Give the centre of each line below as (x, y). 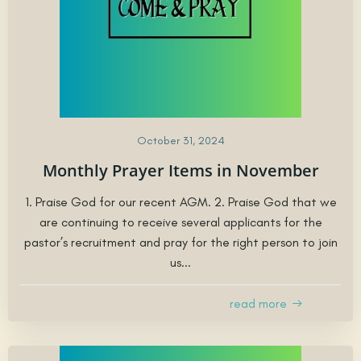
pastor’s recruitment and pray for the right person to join (180, 242)
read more (258, 303)
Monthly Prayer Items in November (180, 170)
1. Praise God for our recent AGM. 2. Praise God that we (180, 201)
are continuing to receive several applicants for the (180, 222)
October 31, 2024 (180, 140)
